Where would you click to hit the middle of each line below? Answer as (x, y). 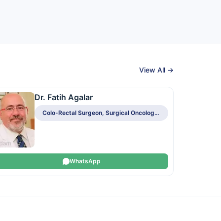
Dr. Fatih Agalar (63, 97)
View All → (156, 70)
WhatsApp (85, 161)
